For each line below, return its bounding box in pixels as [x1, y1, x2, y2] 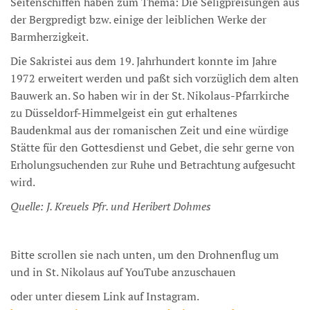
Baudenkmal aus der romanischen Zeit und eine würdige [10, 122, 289, 138]
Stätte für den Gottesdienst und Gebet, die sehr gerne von [10, 139, 295, 155]
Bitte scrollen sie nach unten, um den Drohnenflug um [10, 246, 279, 262]
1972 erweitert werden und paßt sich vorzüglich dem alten [10, 70, 299, 86]
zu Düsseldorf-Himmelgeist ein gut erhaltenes [10, 104, 237, 120]
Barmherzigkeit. [10, 28, 89, 44]
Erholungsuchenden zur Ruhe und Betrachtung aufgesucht [10, 156, 295, 172]
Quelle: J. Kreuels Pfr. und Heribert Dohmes [10, 198, 211, 214]
